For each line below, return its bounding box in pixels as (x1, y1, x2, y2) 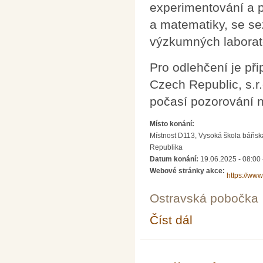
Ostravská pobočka (150, 191, 258, 205)
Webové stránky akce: (150, 167, 227, 176)
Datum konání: (150, 155, 200, 164)
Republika (150, 143, 183, 152)
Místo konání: (150, 120, 196, 129)
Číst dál (150, 213, 193, 227)
